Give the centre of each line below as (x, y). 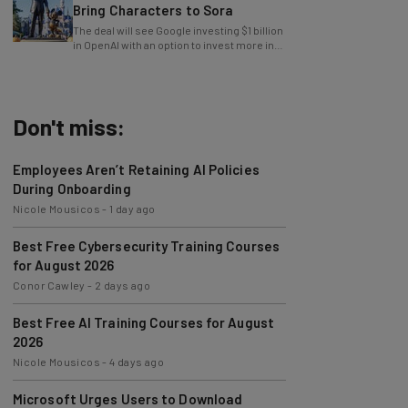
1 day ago (133, 209)
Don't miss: (68, 127)
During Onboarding (71, 189)
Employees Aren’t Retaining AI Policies (136, 169)
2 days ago (123, 285)
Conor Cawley (49, 285)
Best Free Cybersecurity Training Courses (146, 246)
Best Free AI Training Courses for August (143, 322)
